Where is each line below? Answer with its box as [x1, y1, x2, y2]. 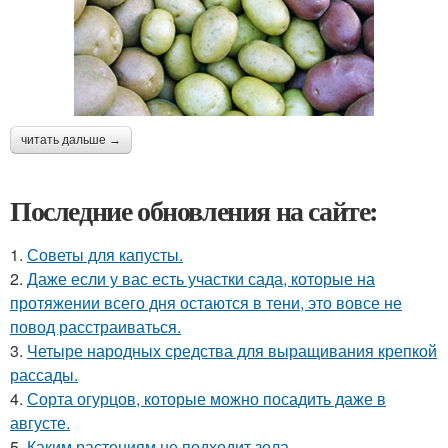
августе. [10, 410, 70, 434]
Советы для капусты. [27, 242, 183, 266]
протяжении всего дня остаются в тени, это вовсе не [10, 290, 402, 314]
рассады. [10, 362, 78, 386]
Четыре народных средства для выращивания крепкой [27, 338, 437, 362]
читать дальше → [21, 132, 121, 147]
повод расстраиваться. [10, 314, 181, 338]
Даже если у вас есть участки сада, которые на [27, 266, 375, 290]
